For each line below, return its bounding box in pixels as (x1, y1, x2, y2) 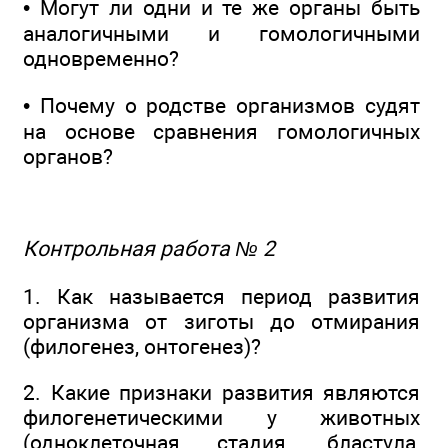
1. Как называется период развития (23, 283, 420, 309)
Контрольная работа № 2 (23, 236, 275, 262)
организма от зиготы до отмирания (23, 308, 420, 334)
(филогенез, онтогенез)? (23, 333, 261, 359)
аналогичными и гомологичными (23, 21, 420, 47)
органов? (23, 143, 113, 169)
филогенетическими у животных (23, 404, 420, 430)
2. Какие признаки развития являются (23, 379, 420, 405)
